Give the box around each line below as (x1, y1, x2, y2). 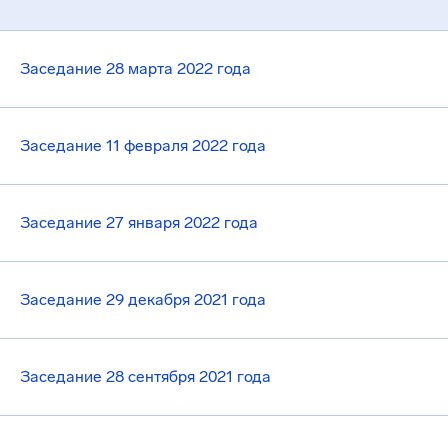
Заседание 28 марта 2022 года (20, 59, 251, 78)
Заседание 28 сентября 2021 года (20, 367, 271, 386)
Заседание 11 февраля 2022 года (20, 136, 266, 155)
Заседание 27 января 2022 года (20, 213, 258, 232)
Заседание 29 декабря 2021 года (20, 290, 266, 309)
